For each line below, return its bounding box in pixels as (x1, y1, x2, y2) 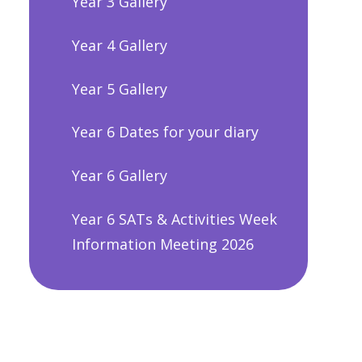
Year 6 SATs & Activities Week (71, 208, 277, 229)
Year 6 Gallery (71, 166, 167, 186)
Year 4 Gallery (71, 35, 167, 55)
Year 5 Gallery (71, 78, 167, 99)
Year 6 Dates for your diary (71, 122, 259, 142)
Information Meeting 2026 (71, 234, 254, 254)
